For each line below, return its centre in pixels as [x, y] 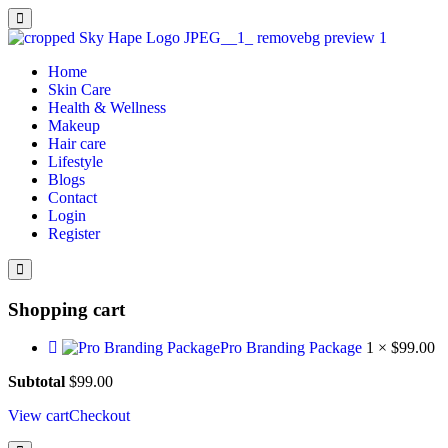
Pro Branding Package [293, 348]
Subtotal [36, 382]
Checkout [99, 416]
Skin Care [79, 89]
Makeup [74, 125]
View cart [38, 416]
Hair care [77, 143]
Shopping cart [66, 309]
